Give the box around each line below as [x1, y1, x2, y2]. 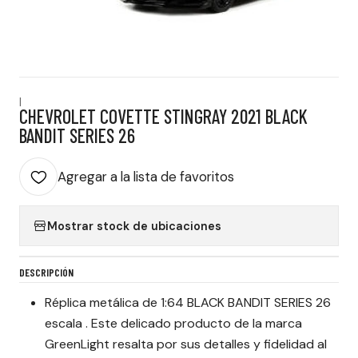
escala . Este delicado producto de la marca [45, 315, 302, 332]
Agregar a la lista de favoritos [58, 168, 234, 185]
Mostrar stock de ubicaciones [47, 218, 221, 233]
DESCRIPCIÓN [19, 265, 74, 279]
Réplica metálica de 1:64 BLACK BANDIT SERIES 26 [45, 294, 331, 311]
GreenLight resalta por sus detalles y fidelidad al [45, 336, 327, 352]
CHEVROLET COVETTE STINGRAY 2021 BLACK [19, 105, 308, 128]
